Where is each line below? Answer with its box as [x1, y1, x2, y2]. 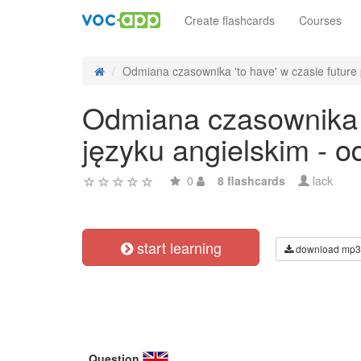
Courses [299, 12, 342, 28]
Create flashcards [185, 12, 275, 28]
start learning [132, 237, 222, 258]
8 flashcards [218, 172, 285, 189]
